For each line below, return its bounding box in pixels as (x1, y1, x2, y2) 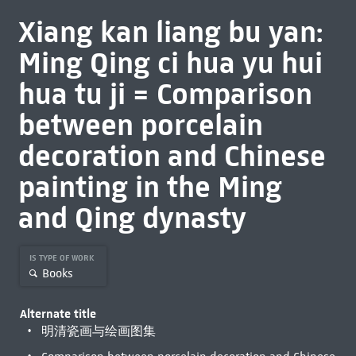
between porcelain (17, 106, 263, 143)
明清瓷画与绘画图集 (41, 324, 156, 339)
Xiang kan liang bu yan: (17, 14, 323, 50)
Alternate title (19, 306, 96, 321)
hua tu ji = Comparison (17, 75, 312, 112)
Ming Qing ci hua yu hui (17, 44, 323, 81)
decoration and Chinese (17, 137, 326, 174)
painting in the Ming (17, 168, 282, 205)
